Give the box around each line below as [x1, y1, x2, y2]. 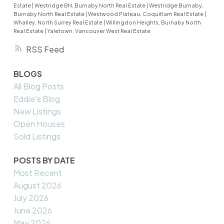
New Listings [13, 106, 61, 117]
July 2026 [13, 192, 48, 203]
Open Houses [13, 118, 65, 129]
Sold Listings [13, 131, 60, 142]
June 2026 [13, 204, 52, 215]
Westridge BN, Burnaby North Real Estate [34, 2, 146, 9]
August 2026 [13, 179, 61, 190]
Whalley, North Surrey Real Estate [13, 19, 103, 26]
